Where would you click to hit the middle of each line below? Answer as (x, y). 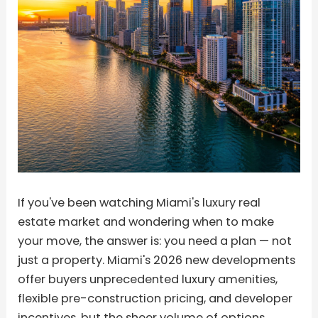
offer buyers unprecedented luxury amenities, (148, 280)
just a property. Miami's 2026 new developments (157, 261)
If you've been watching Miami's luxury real (139, 203)
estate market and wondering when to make (146, 222)
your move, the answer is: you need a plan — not (155, 241)
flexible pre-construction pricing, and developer (155, 299)
